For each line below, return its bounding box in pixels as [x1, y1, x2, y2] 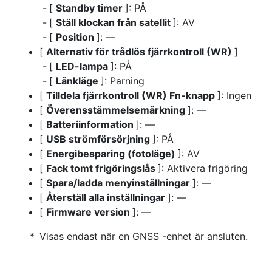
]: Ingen [217, 89, 251, 101]
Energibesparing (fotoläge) [46, 147, 178, 160]
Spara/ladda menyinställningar [46, 176, 192, 189]
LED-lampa [56, 59, 110, 72]
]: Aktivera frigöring [158, 161, 248, 174]
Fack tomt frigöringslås [46, 161, 158, 174]
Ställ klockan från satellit [56, 16, 173, 29]
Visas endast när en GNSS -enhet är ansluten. [39, 229, 248, 242]
